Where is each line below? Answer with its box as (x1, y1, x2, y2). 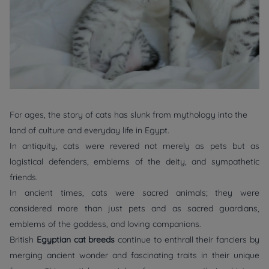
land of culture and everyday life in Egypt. (10, 125, 169, 136)
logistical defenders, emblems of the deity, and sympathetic (10, 156, 259, 168)
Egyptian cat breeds (34, 234, 118, 246)
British (10, 234, 34, 246)
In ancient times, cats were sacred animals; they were (10, 187, 259, 199)
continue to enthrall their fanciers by (118, 234, 260, 246)
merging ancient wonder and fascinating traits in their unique (10, 250, 259, 261)
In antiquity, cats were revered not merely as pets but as (10, 141, 259, 152)
